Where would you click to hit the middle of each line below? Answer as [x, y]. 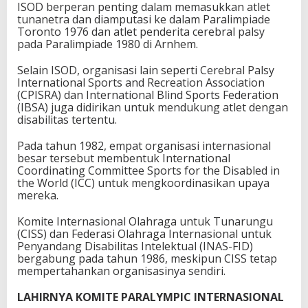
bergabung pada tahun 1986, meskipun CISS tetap [147, 258]
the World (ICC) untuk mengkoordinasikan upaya [143, 183]
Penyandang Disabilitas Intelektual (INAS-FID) [135, 246]
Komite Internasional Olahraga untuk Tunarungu [145, 221]
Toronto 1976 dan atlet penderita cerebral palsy [141, 31]
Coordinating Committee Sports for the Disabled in [148, 170]
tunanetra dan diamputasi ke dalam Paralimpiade [144, 19]
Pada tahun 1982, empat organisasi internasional [144, 145]
